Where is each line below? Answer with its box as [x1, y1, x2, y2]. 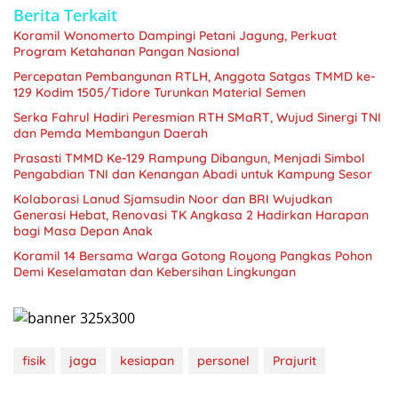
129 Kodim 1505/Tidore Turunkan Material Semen [13, 84, 306, 100]
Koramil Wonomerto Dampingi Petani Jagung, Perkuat [13, 27, 337, 44]
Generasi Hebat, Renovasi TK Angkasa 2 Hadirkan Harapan [13, 206, 369, 223]
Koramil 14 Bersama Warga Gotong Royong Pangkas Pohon [13, 247, 372, 264]
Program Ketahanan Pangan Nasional [13, 43, 240, 60]
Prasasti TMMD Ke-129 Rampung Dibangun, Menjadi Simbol [13, 149, 366, 166]
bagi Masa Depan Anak [13, 222, 153, 239]
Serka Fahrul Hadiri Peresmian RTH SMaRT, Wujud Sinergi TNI [13, 108, 381, 125]
